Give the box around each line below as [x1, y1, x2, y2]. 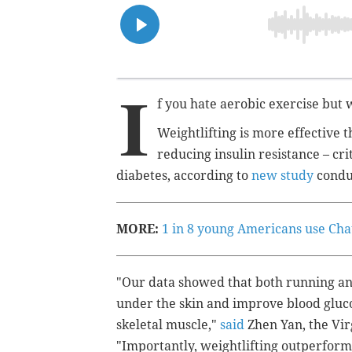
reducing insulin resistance [157, 146, 320, 162]
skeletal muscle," [116, 317, 220, 332]
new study [251, 167, 313, 183]
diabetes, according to [116, 167, 251, 183]
